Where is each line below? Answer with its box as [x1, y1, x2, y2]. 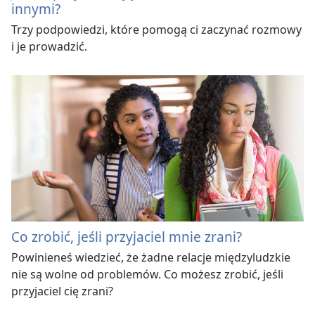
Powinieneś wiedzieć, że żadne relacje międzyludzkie [11, 249, 290, 265]
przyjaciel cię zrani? [11, 283, 113, 299]
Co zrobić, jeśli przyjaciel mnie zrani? [11, 226, 242, 246]
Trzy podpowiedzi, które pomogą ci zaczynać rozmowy [11, 21, 302, 37]
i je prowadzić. [11, 38, 87, 54]
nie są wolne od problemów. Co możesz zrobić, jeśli [11, 266, 283, 282]
